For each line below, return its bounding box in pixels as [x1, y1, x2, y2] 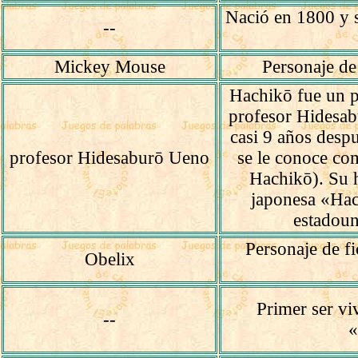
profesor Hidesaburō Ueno [10, 148, 210, 168]
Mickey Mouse [54, 57, 165, 77]
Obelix [84, 249, 135, 269]
